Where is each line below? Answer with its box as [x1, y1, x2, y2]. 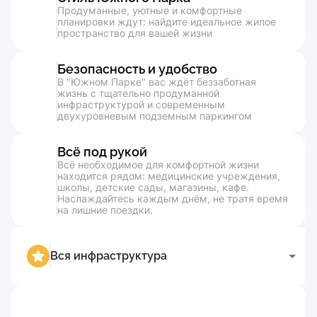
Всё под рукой [57, 144, 147, 159]
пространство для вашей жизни [57, 27, 212, 39]
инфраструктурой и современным [57, 98, 225, 110]
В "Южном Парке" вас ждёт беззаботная [57, 76, 256, 88]
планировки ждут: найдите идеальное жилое [57, 16, 276, 28]
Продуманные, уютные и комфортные [57, 4, 242, 16]
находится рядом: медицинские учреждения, [57, 170, 280, 182]
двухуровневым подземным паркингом [57, 110, 252, 122]
